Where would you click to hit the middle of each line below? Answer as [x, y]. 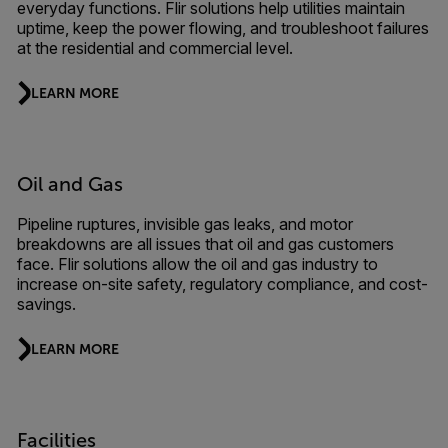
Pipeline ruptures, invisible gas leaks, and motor [184, 224]
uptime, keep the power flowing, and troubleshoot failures [222, 28]
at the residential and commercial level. [154, 48]
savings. [46, 304]
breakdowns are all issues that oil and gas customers [205, 244]
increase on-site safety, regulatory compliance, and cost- [222, 284]
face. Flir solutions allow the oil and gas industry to [197, 264]
